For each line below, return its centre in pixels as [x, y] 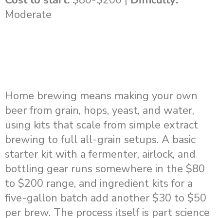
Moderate [28, 14]
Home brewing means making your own [101, 96]
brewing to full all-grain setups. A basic [100, 139]
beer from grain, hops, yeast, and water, [100, 110]
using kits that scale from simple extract [101, 125]
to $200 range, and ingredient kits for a [99, 183]
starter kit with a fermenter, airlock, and [100, 154]
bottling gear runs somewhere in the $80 [105, 169]
